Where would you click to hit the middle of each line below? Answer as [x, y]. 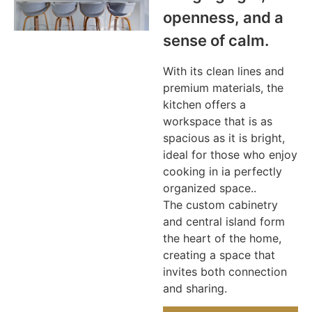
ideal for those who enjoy [230, 154]
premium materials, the [223, 87]
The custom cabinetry [220, 204]
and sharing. [195, 288]
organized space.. [210, 188]
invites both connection [225, 271]
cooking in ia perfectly [223, 171]
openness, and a [223, 18]
